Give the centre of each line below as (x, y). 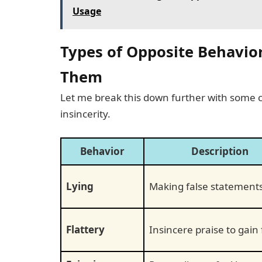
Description (220, 151)
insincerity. (85, 113)
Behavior (102, 151)
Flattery (85, 229)
